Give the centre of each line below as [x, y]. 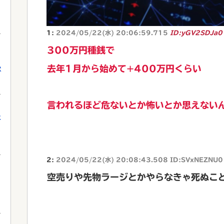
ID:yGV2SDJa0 [196, 32]
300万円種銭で [81, 50]
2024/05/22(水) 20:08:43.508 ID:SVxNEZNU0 [139, 159]
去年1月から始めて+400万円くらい [124, 68]
